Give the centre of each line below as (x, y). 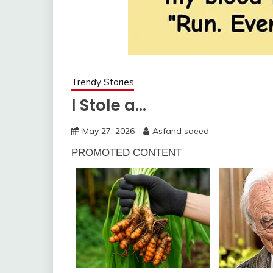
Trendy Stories (103, 82)
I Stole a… (109, 105)
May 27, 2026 (108, 131)
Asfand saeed (181, 131)
